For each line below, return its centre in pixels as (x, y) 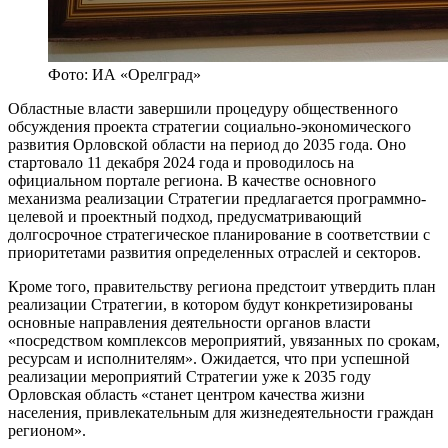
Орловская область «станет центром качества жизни (186, 395)
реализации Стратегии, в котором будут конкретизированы (210, 305)
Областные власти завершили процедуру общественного (203, 109)
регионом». (47, 431)
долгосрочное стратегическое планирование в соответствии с (219, 235)
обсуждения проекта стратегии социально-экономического (209, 127)
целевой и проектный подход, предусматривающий (185, 217)
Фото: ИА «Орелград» (124, 75)
